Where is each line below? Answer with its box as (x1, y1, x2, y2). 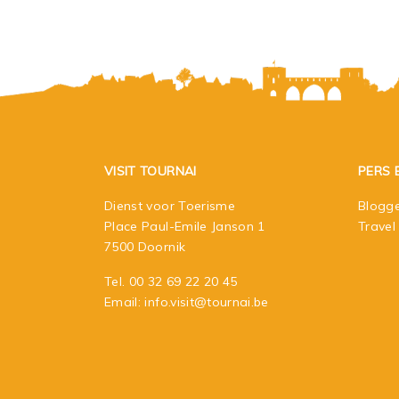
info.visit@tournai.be (144, 293, 269, 310)
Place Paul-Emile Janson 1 (104, 217, 265, 234)
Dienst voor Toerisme (104, 197, 235, 214)
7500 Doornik (104, 238, 186, 255)
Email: (104, 293, 145, 310)
